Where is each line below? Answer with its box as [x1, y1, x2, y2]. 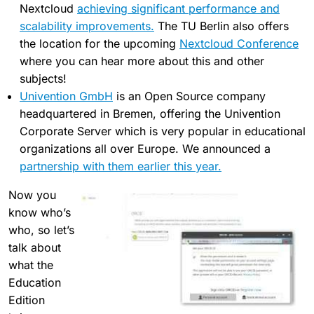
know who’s [8, 205, 71, 220]
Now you [8, 188, 56, 203]
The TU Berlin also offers [154, 19, 289, 34]
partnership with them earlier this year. [20, 159, 221, 174]
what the [8, 258, 53, 273]
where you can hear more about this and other [20, 54, 264, 69]
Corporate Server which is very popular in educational [20, 124, 306, 139]
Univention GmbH [20, 89, 113, 104]
